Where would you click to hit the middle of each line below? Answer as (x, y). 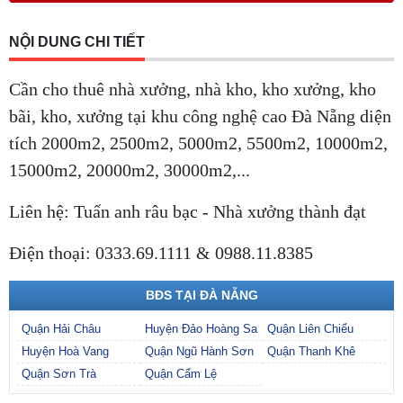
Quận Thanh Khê (312, 352)
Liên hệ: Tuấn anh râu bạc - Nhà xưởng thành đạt (188, 212)
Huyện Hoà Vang (65, 352)
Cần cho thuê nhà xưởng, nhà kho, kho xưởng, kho (193, 90)
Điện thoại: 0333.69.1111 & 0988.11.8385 (161, 253)
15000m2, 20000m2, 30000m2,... (130, 170)
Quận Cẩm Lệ (180, 374)
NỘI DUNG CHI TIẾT (77, 42)
